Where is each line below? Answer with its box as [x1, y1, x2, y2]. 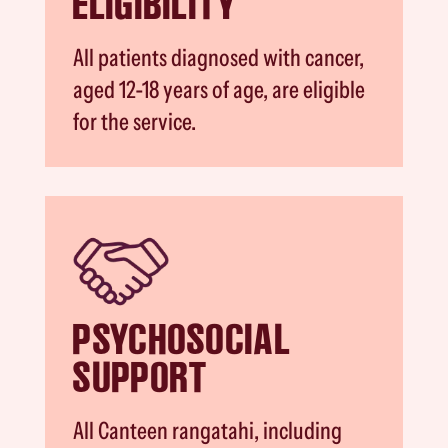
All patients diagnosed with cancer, [73, 43, 365, 73]
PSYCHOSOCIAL [73, 314, 291, 365]
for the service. [73, 107, 197, 137]
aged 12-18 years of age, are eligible [73, 75, 366, 105]
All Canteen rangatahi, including [73, 416, 343, 446]
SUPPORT [73, 352, 209, 403]
